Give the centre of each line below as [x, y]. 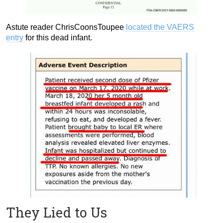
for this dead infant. [58, 37]
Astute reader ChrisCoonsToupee [66, 27]
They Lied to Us [56, 212]
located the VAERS [160, 27]
